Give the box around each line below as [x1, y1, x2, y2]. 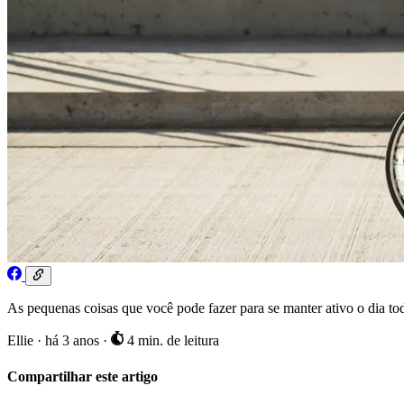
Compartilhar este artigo [7, 368, 158, 384]
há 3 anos [45, 333, 103, 349]
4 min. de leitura [123, 333, 219, 349]
